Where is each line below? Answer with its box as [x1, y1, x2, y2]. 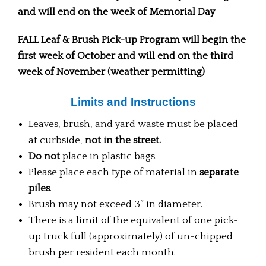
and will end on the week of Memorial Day [18, 7, 215, 18]
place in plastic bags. [59, 151, 157, 162]
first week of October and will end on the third [18, 50, 233, 62]
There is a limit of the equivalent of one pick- [28, 215, 238, 226]
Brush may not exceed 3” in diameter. [28, 199, 202, 210]
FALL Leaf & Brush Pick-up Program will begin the [18, 34, 246, 46]
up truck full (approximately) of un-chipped [28, 231, 233, 242]
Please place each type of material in [28, 167, 199, 178]
